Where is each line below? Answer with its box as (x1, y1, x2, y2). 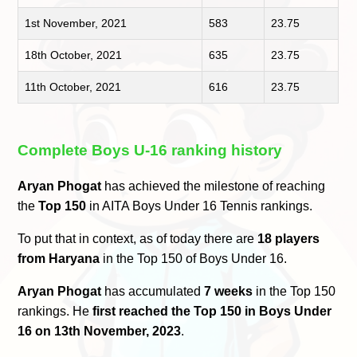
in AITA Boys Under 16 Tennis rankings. (86, 199, 313, 214)
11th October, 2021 (25, 80, 122, 93)
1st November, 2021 (25, 16, 127, 29)
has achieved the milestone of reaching (101, 179, 326, 194)
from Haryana (18, 252, 100, 266)
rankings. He (18, 304, 93, 319)
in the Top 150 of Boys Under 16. (100, 252, 288, 266)
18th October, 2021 (25, 48, 123, 61)
